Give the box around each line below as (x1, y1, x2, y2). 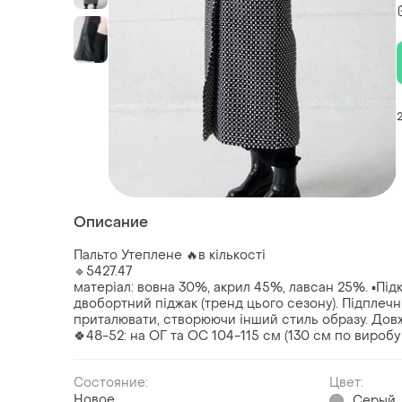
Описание (74, 213, 148, 232)
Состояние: (74, 374, 148, 392)
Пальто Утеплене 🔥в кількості (74, 247, 266, 265)
